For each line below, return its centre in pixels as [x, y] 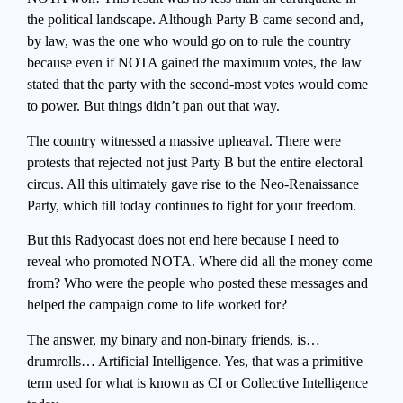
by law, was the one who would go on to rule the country [189, 41]
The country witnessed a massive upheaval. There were [184, 140]
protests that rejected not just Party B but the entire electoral [195, 162]
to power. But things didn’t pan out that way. [153, 106]
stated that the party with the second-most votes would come [197, 85]
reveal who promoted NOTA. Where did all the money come [200, 262]
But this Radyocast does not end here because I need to [183, 240]
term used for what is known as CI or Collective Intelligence [197, 382]
